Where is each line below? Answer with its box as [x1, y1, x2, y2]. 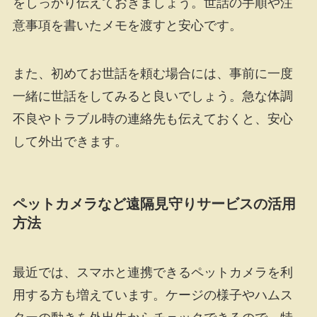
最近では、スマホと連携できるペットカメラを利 [12, 265, 293, 279]
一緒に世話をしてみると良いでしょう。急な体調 [12, 89, 293, 104]
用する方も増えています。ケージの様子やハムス [12, 287, 293, 302]
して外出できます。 [12, 134, 127, 149]
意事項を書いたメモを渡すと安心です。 [12, 18, 242, 33]
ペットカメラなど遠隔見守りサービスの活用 [12, 196, 296, 212]
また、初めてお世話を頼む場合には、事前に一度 [12, 67, 293, 81]
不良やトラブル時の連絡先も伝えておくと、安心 [12, 112, 293, 127]
